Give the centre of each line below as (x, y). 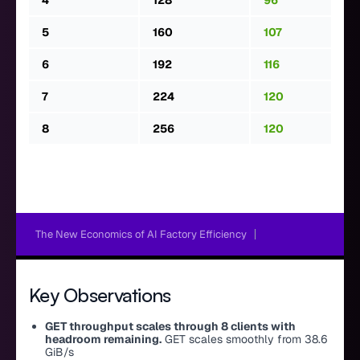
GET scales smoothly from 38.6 (245, 340)
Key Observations (100, 295)
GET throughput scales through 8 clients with (170, 327)
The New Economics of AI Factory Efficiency (141, 235)
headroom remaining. (103, 340)
